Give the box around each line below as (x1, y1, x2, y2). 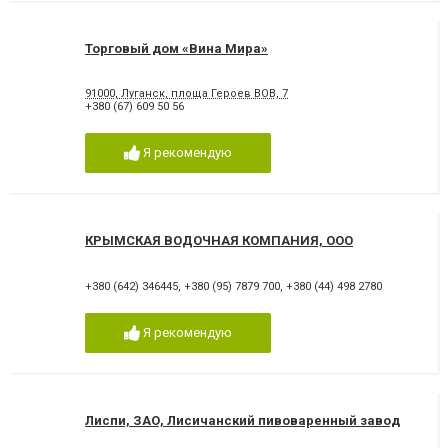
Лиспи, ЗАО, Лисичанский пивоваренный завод (85, 413, 400, 429)
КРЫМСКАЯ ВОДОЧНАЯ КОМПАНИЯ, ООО (85, 233, 353, 249)
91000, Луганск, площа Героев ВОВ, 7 (85, 86, 288, 100)
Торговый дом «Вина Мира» (85, 40, 268, 56)
